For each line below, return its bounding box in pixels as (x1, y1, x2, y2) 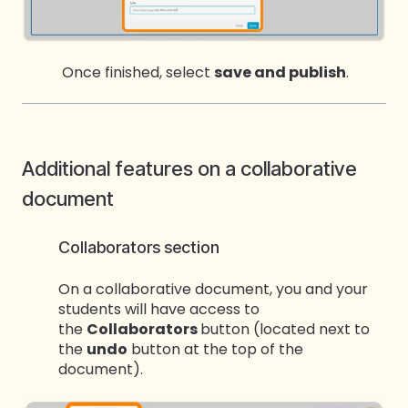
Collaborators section (58, 237, 219, 257)
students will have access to (58, 298, 260, 320)
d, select (150, 61, 214, 83)
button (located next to (200, 318, 370, 340)
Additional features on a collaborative (22, 157, 357, 181)
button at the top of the (127, 338, 303, 360)
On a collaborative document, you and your (58, 278, 368, 300)
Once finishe (62, 61, 150, 83)
